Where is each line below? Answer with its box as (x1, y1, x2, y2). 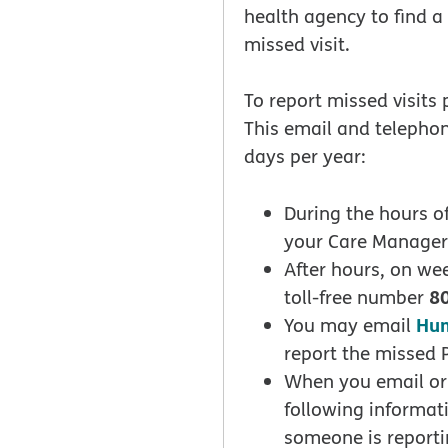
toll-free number (284, 283, 429, 310)
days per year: (244, 143, 376, 170)
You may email (284, 311, 416, 338)
